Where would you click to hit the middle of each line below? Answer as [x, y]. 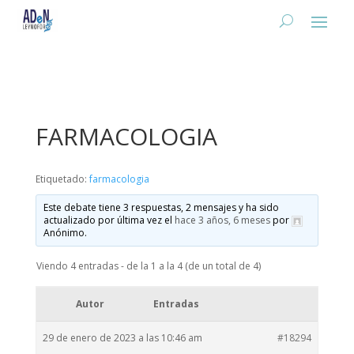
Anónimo [64, 233]
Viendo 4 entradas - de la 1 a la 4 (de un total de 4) [148, 266]
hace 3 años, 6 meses [222, 220]
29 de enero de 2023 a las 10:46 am [122, 338]
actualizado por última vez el [109, 220]
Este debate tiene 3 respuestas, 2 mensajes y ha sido [161, 207]
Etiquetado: [62, 179]
